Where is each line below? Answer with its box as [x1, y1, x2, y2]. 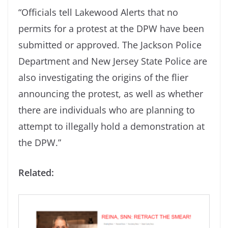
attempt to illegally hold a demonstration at [18, 120, 205, 132]
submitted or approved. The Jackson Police [18, 38, 202, 51]
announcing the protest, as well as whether [18, 87, 203, 100]
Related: [18, 166, 54, 179]
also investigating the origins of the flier [18, 71, 188, 83]
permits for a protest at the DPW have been [18, 22, 204, 35]
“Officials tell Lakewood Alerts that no [18, 6, 178, 18]
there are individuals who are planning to [18, 103, 195, 116]
